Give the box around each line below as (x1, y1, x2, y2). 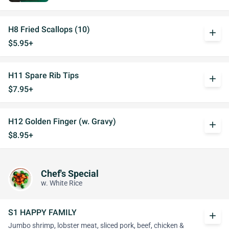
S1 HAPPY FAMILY (8, 208, 77, 217)
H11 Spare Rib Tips (8, 71, 79, 80)
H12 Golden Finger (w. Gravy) (8, 117, 116, 126)
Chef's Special (41, 168, 99, 179)
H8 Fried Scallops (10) (8, 25, 90, 34)
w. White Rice (41, 178, 82, 188)
